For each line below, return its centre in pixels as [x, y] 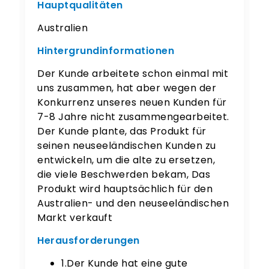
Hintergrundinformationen [106, 51]
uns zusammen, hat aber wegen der [127, 88]
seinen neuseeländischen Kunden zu [127, 146]
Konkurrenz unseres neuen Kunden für [132, 103]
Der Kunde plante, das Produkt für [122, 131]
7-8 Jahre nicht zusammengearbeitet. [133, 117]
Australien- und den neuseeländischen [133, 204]
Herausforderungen [89, 241]
